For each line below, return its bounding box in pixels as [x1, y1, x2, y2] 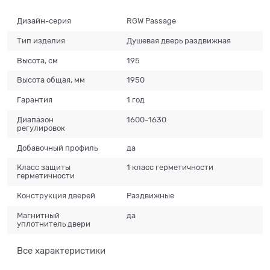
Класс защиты [17, 163, 71, 172]
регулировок [17, 123, 66, 133]
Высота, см [17, 55, 58, 65]
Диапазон [17, 115, 54, 124]
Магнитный [17, 210, 60, 220]
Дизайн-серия [17, 16, 72, 26]
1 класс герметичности [127, 163, 214, 172]
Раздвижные [127, 191, 175, 201]
